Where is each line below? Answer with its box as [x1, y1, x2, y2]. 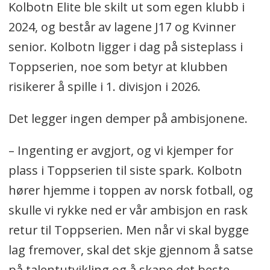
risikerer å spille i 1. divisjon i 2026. [8, 78, 201, 95]
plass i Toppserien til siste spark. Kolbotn [8, 162, 242, 178]
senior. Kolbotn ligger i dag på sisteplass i [8, 38, 243, 55]
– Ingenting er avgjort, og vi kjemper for [8, 142, 233, 159]
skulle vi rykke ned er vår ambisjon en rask [8, 201, 248, 218]
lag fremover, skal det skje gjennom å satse [8, 241, 253, 258]
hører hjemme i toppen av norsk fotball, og [8, 181, 253, 198]
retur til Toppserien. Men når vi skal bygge [8, 221, 249, 238]
